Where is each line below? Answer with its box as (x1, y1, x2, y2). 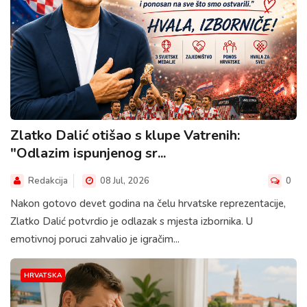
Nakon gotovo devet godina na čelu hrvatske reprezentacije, (10, 197, 286, 211)
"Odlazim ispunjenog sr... (10, 144, 166, 163)
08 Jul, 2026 (98, 175, 149, 188)
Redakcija (28, 175, 68, 188)
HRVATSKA (24, 271, 62, 281)
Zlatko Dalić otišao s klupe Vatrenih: (10, 126, 240, 145)
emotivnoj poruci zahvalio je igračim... (10, 232, 180, 247)
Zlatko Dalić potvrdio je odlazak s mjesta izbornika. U (10, 214, 253, 229)
